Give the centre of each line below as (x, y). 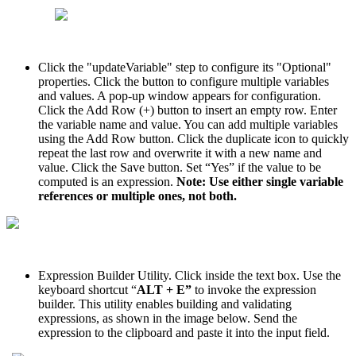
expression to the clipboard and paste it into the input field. (184, 333)
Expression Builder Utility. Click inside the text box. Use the (190, 276)
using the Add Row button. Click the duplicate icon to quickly (193, 139)
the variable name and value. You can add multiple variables (188, 125)
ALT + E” (166, 290)
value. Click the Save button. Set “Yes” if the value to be (180, 168)
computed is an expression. (107, 182)
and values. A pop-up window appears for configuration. (180, 96)
